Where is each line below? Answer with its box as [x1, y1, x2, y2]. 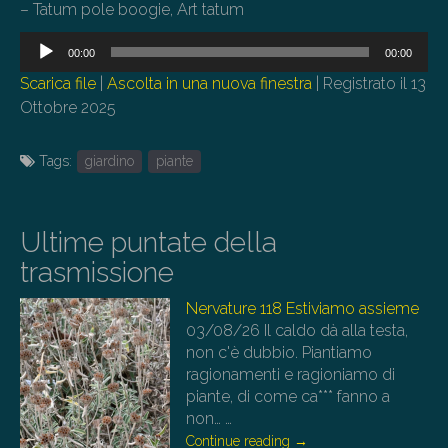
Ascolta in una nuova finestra [107, 74, 312, 94]
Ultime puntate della [20, 226, 277, 260]
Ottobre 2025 [20, 98, 116, 118]
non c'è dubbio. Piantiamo [186, 343, 372, 363]
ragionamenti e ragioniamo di [186, 365, 395, 385]
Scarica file [20, 74, 96, 94]
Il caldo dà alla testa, [264, 321, 408, 341]
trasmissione [20, 256, 174, 290]
